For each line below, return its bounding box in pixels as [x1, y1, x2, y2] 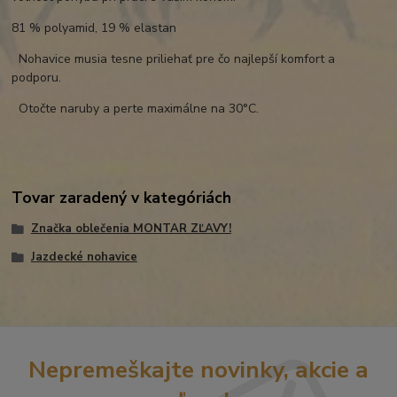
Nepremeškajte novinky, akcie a [28, 353, 369, 385]
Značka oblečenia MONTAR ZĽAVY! [30, 220, 231, 237]
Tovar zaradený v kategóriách [12, 186, 232, 208]
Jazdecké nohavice [30, 248, 137, 265]
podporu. [12, 68, 66, 86]
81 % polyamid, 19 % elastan [12, 19, 177, 36]
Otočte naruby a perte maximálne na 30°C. [12, 99, 263, 117]
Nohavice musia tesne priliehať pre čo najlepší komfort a [12, 50, 336, 67]
